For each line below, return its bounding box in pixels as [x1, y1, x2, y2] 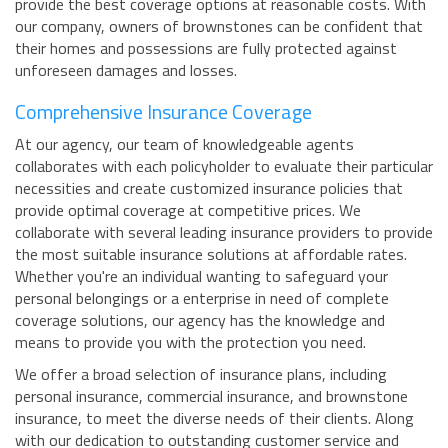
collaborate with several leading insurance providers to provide [15, 220, 433, 245]
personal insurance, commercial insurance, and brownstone [15, 384, 408, 409]
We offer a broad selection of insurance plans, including [15, 362, 387, 387]
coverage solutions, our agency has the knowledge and [15, 308, 385, 333]
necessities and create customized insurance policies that [15, 176, 403, 201]
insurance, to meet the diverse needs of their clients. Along [15, 406, 414, 431]
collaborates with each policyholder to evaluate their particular [15, 154, 433, 179]
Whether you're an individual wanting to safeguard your [15, 264, 388, 289]
